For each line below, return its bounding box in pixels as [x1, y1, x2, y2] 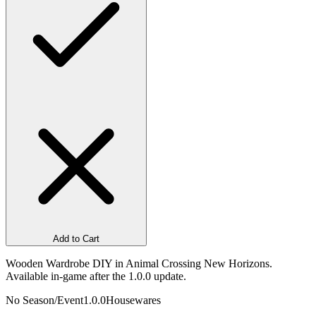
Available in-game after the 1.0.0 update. [6, 269, 186, 282]
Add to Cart [53, 233, 99, 244]
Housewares [106, 293, 161, 306]
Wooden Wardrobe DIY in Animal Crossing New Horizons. [6, 257, 272, 269]
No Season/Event [6, 293, 83, 306]
